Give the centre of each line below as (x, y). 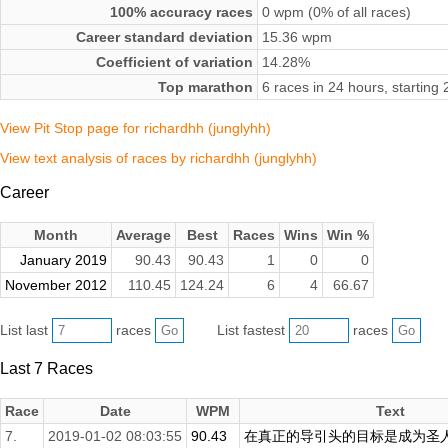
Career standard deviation (164, 37)
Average (143, 234)
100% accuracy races (181, 12)
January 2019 (63, 259)
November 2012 (56, 284)
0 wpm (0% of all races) (336, 12)
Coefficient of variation (174, 62)
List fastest (253, 329)
